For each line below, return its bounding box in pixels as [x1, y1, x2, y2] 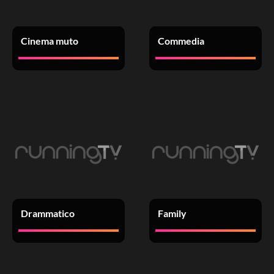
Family [157, 207, 187, 219]
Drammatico [20, 207, 75, 219]
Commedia [157, 35, 204, 46]
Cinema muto [20, 35, 78, 46]
